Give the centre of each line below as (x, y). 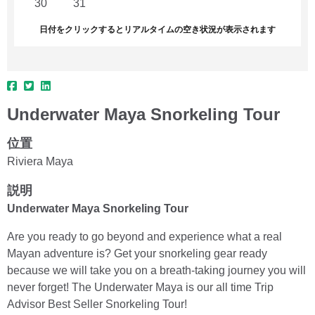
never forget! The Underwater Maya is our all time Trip (140, 287)
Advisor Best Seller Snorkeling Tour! (97, 304)
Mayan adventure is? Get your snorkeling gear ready (137, 253)
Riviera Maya (40, 161)
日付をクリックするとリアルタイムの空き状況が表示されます (157, 29)
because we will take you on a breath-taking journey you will (156, 270)
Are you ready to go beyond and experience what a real (144, 236)
